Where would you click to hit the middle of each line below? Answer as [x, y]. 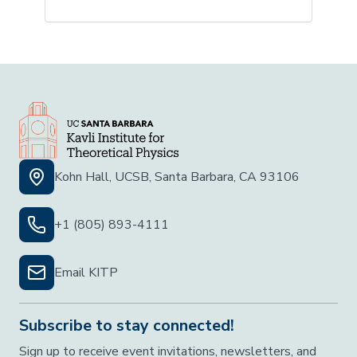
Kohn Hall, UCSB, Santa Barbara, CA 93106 [177, 177]
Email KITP [86, 272]
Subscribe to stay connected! [127, 325]
